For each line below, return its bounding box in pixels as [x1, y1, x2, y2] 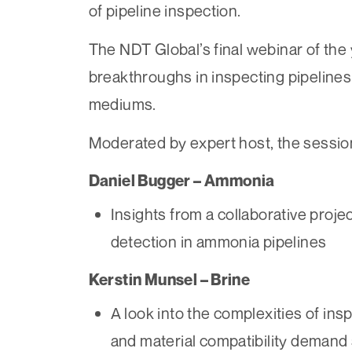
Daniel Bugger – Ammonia [88, 171, 275, 191]
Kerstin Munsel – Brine [88, 270, 251, 290]
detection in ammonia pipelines [110, 232, 327, 252]
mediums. [88, 94, 156, 115]
